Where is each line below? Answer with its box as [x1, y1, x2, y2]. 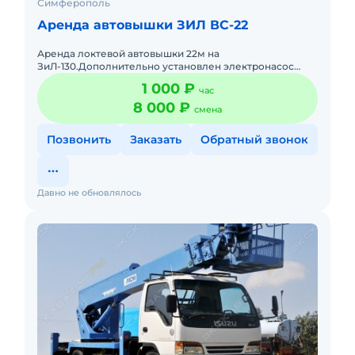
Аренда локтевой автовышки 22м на [37, 48, 219, 59]
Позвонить [47, 132, 111, 147]
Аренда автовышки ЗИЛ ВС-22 [37, 17, 248, 32]
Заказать [130, 132, 181, 147]
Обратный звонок [200, 132, 308, 147]
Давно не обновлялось [37, 187, 141, 198]
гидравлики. [37, 73, 99, 85]
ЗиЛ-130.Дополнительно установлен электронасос [37, 60, 294, 72]
